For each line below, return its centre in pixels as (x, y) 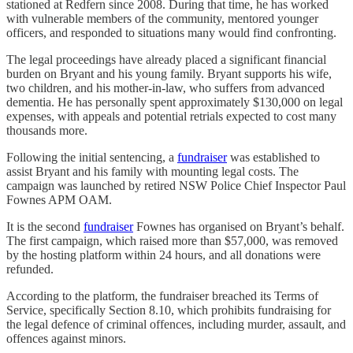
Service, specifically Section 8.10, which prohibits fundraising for (169, 310)
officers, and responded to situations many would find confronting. (171, 32)
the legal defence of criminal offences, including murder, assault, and (176, 324)
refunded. (30, 269)
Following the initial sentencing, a (92, 157)
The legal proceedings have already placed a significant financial (166, 59)
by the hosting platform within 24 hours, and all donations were (163, 255)
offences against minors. (66, 338)
